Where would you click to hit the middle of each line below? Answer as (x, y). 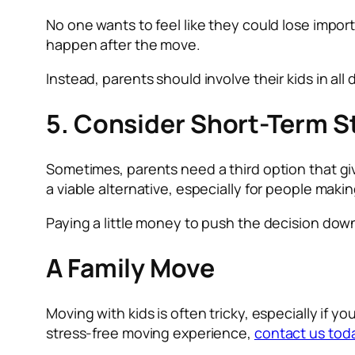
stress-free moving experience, (150, 332)
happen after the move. (123, 44)
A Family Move (130, 268)
